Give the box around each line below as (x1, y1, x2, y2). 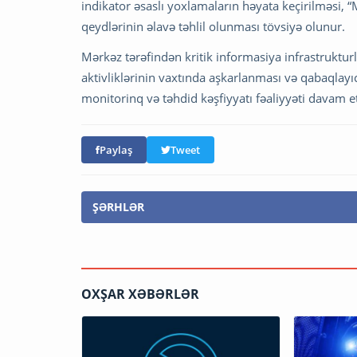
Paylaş (100, 142, 132, 157)
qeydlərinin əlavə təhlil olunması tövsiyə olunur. (81, 18, 345, 34)
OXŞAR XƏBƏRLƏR (81, 284, 199, 303)
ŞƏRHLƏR (92, 198, 144, 214)
